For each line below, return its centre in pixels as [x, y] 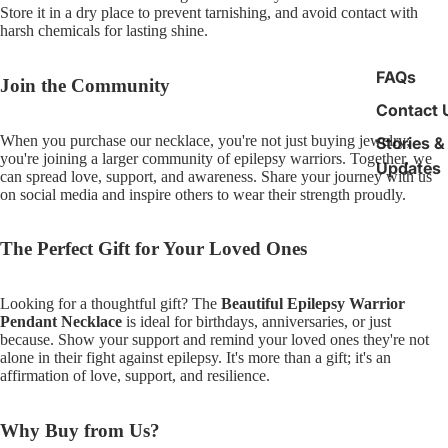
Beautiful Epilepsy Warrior [313, 303]
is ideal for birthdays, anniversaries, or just [256, 321]
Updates [408, 167]
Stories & [410, 142]
